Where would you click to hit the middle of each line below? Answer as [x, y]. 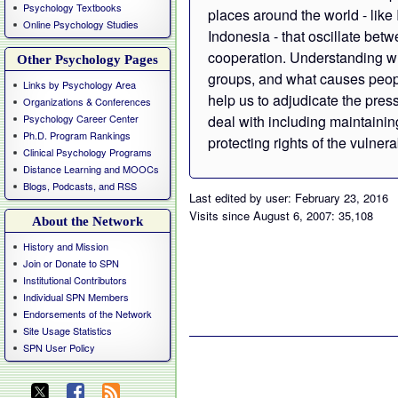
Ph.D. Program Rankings [77, 135]
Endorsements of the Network [88, 314]
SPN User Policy [59, 347]
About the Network [88, 221]
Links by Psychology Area [80, 84]
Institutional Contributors [75, 280]
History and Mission [66, 246]
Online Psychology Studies [81, 24]
